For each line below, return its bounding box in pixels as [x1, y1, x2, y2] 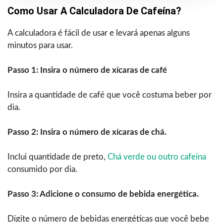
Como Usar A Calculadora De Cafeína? [7, 4, 181, 17]
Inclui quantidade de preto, [7, 152, 108, 161]
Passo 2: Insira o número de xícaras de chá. [7, 127, 166, 136]
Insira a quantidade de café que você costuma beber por [7, 90, 212, 99]
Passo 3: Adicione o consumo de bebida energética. [7, 189, 199, 198]
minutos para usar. [7, 41, 73, 50]
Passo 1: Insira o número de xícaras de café [7, 65, 167, 74]
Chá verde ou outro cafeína [108, 152, 206, 161]
